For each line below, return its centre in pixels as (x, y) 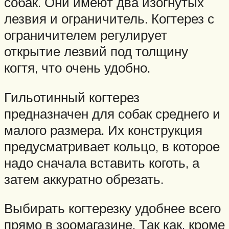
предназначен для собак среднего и (112, 113)
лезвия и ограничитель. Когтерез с (109, 18)
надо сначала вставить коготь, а (102, 162)
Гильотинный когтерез (72, 97)
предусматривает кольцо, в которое (112, 146)
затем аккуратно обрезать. (84, 179)
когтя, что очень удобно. (77, 67)
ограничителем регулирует (86, 35)
